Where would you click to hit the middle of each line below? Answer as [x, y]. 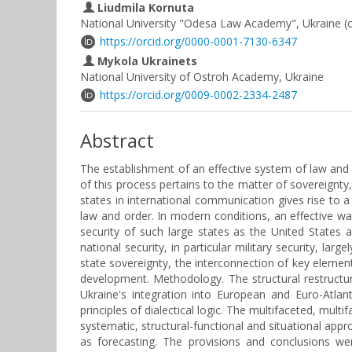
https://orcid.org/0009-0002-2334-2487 [198, 95]
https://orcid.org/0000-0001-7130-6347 [198, 41]
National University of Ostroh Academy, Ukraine [202, 77]
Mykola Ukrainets [146, 61]
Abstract [117, 140]
